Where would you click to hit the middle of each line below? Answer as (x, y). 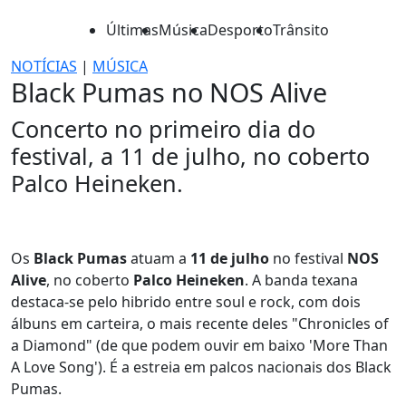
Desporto (240, 30)
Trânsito (301, 30)
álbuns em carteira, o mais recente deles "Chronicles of (200, 324)
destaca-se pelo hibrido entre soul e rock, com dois (186, 302)
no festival (308, 258)
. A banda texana (301, 280)
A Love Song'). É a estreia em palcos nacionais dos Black (201, 367)
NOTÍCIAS (44, 66)
